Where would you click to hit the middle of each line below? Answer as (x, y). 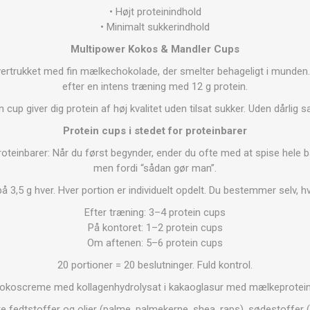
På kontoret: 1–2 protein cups (155, 227)
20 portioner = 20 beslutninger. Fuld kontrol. (155, 265)
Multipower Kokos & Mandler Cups (155, 49)
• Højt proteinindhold (155, 11)
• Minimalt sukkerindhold (155, 27)
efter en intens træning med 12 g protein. (155, 86)
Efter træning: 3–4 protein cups (155, 212)
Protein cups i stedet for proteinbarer (155, 130)
